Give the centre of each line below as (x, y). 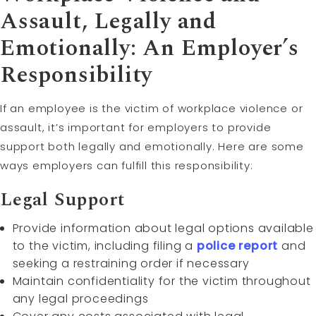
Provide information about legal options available (163, 228)
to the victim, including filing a (104, 245)
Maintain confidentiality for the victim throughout (162, 281)
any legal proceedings (80, 298)
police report (237, 245)
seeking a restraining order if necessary (131, 263)
